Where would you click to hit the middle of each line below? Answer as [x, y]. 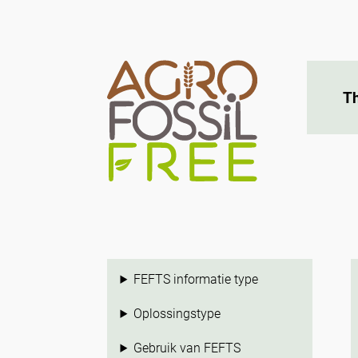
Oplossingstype [177, 314]
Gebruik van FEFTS [187, 348]
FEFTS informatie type [196, 279]
